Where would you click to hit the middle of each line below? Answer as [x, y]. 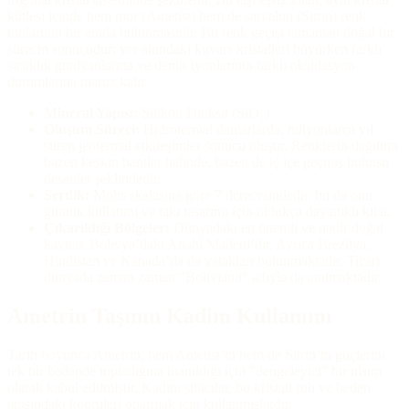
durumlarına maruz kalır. [78, 81]
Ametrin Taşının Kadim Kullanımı [170, 315]
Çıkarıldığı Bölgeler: [107, 227]
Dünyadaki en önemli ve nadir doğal [277, 227]
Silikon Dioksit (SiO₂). [205, 112]
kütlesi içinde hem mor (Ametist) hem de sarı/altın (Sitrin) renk [187, 16]
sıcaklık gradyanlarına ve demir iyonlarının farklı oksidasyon [181, 65]
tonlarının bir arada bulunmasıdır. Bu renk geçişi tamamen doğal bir [201, 32]
